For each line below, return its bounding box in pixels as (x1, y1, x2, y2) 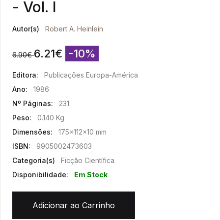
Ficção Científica (61, 156, 114, 165)
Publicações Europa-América (44, 71, 138, 79)
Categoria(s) (12, 156, 55, 165)
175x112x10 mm (58, 128, 107, 136)
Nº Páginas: (12, 99, 53, 108)
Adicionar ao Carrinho (32, 200, 115, 210)
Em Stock (74, 170, 108, 179)
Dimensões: (12, 128, 53, 136)
